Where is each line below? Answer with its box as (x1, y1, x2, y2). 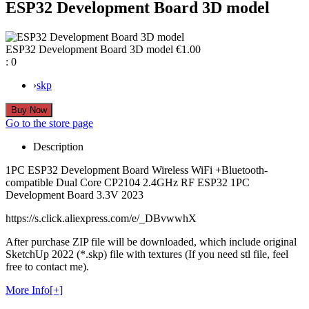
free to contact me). (6, 260, 89, 272)
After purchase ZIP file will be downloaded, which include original (6, 235, 297, 248)
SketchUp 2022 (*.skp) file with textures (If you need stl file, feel (6, 248, 288, 260)
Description (33, 140, 83, 152)
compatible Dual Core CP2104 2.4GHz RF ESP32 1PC (6, 176, 250, 188)
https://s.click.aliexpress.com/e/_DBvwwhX (6, 212, 197, 224)
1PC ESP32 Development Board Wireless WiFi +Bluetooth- (6, 163, 268, 176)
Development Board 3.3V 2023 (6, 188, 143, 201)
